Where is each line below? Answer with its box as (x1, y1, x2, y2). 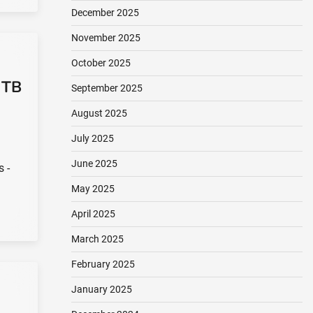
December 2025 (71, 7, 139, 18)
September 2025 (71, 82, 143, 94)
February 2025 (71, 259, 135, 270)
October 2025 (71, 57, 131, 68)
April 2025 (71, 208, 115, 219)
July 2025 (71, 133, 114, 144)
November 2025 (71, 32, 140, 43)
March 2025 (71, 233, 124, 245)
